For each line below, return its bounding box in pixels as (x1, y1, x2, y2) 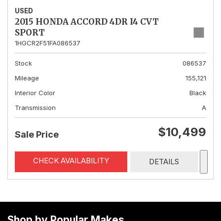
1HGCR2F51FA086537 (15, 39, 80, 47)
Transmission (15, 104, 56, 111)
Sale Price (15, 129, 59, 140)
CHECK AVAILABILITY (33, 156, 109, 165)
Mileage (15, 74, 39, 82)
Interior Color (15, 89, 55, 97)
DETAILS (149, 157, 180, 166)
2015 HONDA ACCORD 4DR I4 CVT (15, 16, 159, 27)
